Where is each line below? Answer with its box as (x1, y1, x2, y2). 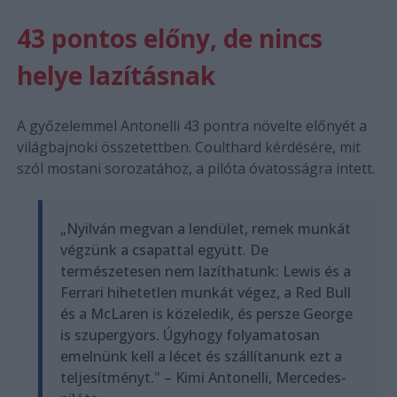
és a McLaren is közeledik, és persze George (59, 303, 353, 323)
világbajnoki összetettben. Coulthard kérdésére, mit (16, 136, 361, 157)
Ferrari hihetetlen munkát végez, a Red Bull (59, 282, 351, 302)
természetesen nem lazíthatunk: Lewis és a (59, 261, 351, 281)
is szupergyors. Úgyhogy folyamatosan (59, 324, 320, 345)
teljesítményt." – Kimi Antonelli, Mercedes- (59, 367, 346, 387)
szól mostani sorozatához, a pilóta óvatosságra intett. (16, 158, 375, 178)
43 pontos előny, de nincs (16, 20, 323, 55)
